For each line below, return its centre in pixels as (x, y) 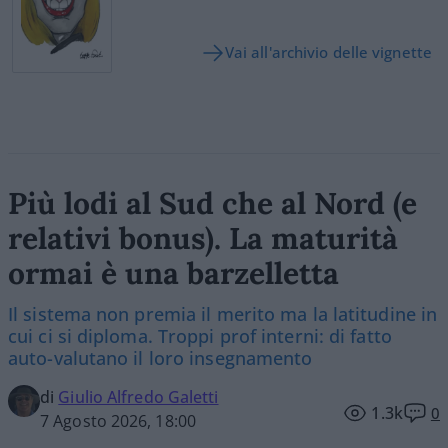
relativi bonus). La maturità (203, 237)
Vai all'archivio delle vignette (328, 51)
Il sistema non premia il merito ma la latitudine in (223, 313)
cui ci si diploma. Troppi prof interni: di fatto (200, 335)
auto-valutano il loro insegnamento (160, 357)
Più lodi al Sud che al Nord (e (212, 202)
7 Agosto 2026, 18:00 (118, 420)
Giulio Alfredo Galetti (138, 396)
